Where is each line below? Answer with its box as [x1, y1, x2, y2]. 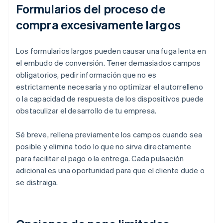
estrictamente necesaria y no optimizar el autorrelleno [16, 82, 203, 92]
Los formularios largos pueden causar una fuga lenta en [16, 46, 206, 56]
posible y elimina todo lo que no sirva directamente [16, 141, 192, 152]
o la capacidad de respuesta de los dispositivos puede [16, 94, 204, 104]
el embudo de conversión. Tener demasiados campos [16, 58, 201, 68]
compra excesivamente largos [16, 17, 181, 33]
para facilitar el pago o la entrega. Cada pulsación [16, 153, 184, 164]
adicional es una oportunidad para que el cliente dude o [16, 165, 205, 176]
